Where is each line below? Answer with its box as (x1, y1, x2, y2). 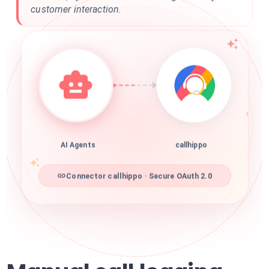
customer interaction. (31, 4, 122, 15)
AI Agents (60, 142, 95, 151)
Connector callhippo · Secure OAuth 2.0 (66, 173, 212, 183)
